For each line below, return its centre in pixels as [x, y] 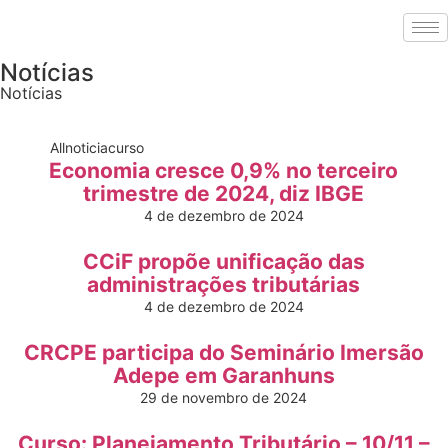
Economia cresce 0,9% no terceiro [223, 170]
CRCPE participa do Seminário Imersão [223, 352]
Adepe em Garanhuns [223, 375]
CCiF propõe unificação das [223, 261]
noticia [86, 147]
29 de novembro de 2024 [223, 397]
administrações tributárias [223, 284]
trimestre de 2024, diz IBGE [223, 193]
